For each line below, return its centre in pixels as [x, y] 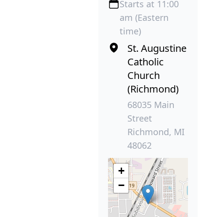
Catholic [146, 62]
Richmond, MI [156, 132]
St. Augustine [157, 48]
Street [140, 118]
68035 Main [151, 105]
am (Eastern [144, 18]
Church [144, 76]
